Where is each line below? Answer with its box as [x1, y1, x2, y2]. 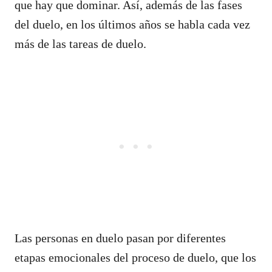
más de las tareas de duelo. [15, 36, 146, 50]
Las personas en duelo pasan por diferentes [15, 231, 226, 245]
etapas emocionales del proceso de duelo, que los [15, 250, 256, 264]
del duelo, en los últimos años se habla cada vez [15, 17, 250, 31]
